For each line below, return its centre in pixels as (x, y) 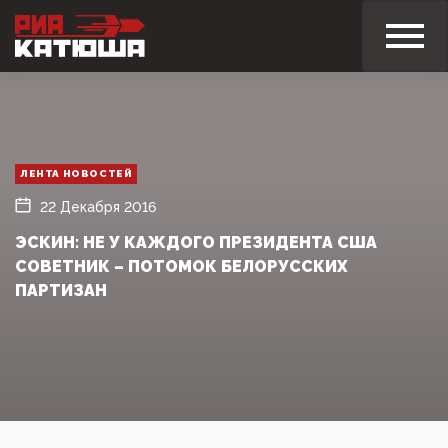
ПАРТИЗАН (61, 290)
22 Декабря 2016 (98, 206)
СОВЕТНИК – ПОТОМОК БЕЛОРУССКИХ (181, 266)
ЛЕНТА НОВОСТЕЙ (76, 173)
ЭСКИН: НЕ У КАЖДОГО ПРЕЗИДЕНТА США (196, 242)
